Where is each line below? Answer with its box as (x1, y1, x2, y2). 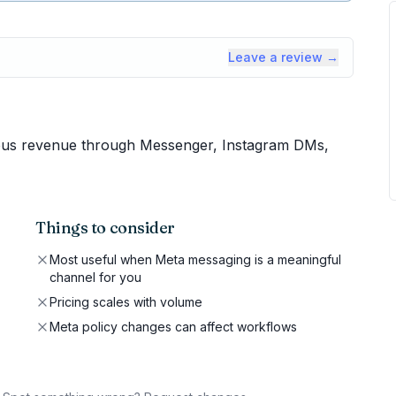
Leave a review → (228, 49, 339, 65)
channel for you (49, 270, 141, 285)
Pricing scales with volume (49, 294, 202, 309)
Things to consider (35, 217, 175, 238)
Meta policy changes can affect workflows (49, 319, 297, 334)
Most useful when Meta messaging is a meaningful (49, 252, 341, 267)
